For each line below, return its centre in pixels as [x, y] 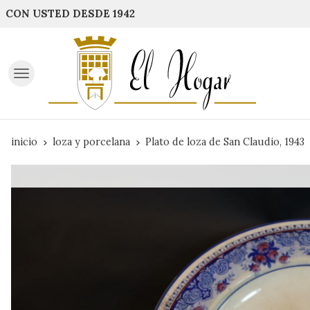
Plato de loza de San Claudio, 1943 [225, 142]
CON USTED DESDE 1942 [70, 13]
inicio [24, 142]
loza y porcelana [91, 142]
